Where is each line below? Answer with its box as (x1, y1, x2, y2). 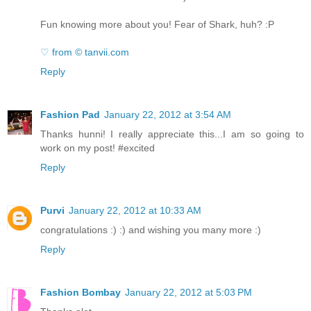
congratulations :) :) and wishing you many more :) (40, 224, 261, 235)
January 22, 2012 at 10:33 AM (69, 204, 201, 216)
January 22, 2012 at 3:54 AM (104, 109, 231, 120)
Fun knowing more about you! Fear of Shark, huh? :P (40, 19, 274, 31)
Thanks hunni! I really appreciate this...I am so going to (40, 128, 304, 140)
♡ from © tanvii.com (40, 47, 129, 58)
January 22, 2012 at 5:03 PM (125, 286, 252, 298)
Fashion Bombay (40, 286, 121, 298)
